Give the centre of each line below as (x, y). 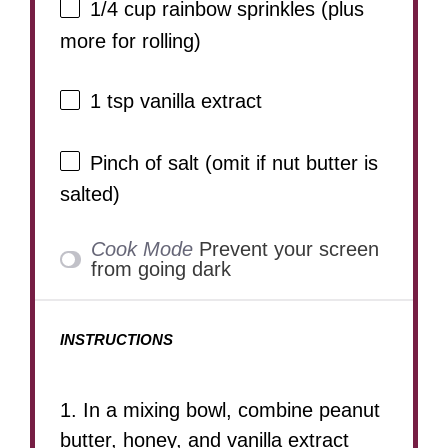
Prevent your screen (288, 249)
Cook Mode (141, 249)
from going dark (160, 269)
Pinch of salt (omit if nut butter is (234, 162)
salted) (90, 194)
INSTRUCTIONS (116, 340)
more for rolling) (130, 40)
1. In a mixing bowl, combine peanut (220, 410)
